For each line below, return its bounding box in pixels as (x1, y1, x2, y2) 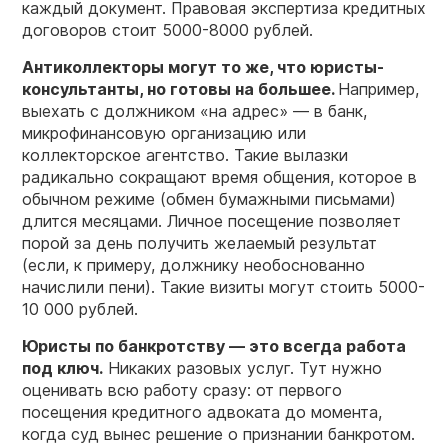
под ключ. (22, 358, 103, 379)
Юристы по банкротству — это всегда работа (22, 336, 406, 357)
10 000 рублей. (22, 299, 143, 320)
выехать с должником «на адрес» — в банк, (22, 101, 367, 122)
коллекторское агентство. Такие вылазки (22, 145, 348, 166)
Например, (338, 79, 419, 100)
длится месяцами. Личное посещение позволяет (22, 211, 401, 232)
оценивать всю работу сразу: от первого (22, 380, 342, 401)
